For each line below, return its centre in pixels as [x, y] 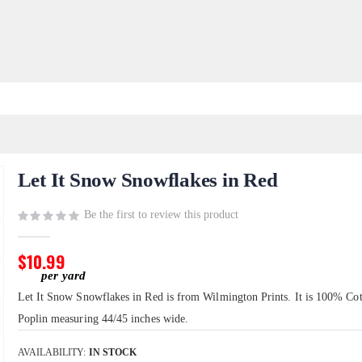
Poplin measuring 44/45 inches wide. [103, 319]
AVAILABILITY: [51, 353]
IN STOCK [112, 353]
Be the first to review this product [161, 215]
